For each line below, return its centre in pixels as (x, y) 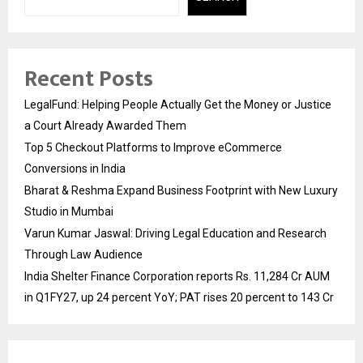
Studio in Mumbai (69, 212)
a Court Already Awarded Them (105, 126)
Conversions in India (75, 169)
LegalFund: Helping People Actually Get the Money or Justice (178, 105)
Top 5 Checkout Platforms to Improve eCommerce (153, 148)
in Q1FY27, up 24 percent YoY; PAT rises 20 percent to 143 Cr (179, 298)
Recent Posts (89, 79)
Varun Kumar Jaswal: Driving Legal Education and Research (175, 234)
